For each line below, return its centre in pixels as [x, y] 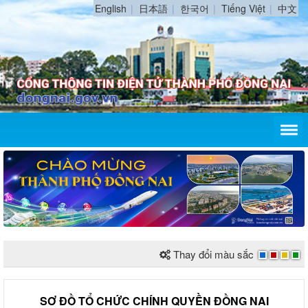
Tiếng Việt [243, 8]
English [111, 8]
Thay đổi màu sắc [213, 254]
